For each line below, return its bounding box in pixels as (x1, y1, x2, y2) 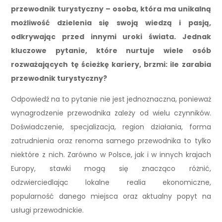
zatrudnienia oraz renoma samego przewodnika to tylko (11, 136, 211, 146)
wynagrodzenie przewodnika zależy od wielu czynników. (11, 108, 211, 118)
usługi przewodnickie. (11, 205, 84, 216)
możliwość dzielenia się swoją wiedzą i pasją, (11, 18, 211, 28)
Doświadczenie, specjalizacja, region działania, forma (11, 122, 211, 132)
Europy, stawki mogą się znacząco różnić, (11, 164, 211, 174)
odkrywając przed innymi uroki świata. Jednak (11, 32, 211, 42)
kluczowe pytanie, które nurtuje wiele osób (11, 46, 211, 56)
